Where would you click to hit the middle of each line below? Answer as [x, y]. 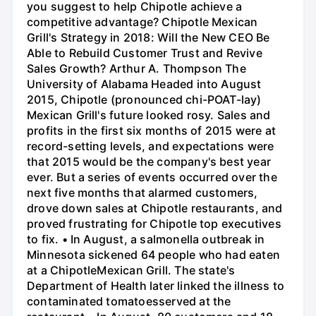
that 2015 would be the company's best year [149, 162]
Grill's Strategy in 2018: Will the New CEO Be [148, 38]
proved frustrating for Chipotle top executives [154, 224]
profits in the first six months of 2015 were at [151, 131]
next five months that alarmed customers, [142, 193]
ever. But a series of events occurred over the [152, 177]
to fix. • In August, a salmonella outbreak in [146, 239]
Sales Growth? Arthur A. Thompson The [136, 69]
